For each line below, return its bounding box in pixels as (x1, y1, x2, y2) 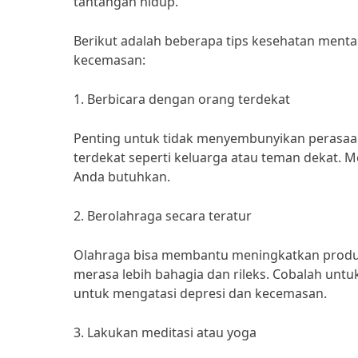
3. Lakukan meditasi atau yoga (74, 324, 257, 341)
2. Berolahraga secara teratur (74, 207, 252, 225)
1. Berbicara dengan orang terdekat (74, 90, 290, 108)
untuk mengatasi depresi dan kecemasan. (74, 284, 327, 302)
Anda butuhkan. (74, 168, 170, 185)
